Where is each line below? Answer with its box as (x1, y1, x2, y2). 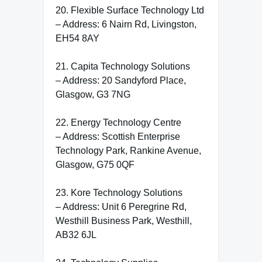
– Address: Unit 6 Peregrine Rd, (56, 201, 187, 212)
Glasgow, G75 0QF (56, 159, 135, 170)
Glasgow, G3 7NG (56, 89, 130, 99)
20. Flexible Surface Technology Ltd (56, 5, 204, 15)
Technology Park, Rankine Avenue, (56, 145, 201, 156)
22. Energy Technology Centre (56, 117, 181, 127)
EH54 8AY (56, 33, 99, 43)
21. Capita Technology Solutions (56, 61, 190, 71)
